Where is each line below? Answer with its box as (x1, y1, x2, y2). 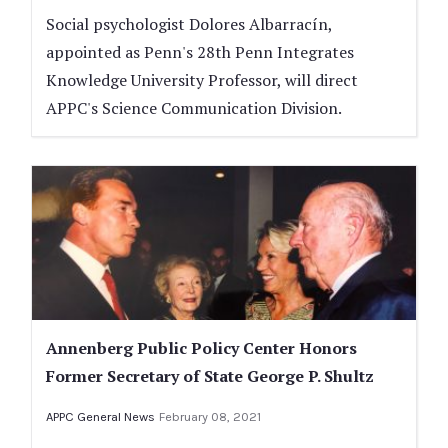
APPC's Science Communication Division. (46, 97, 342, 120)
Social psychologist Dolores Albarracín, (46, 13, 332, 36)
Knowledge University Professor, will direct (46, 69, 358, 92)
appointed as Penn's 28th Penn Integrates (46, 41, 354, 64)
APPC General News (46, 408, 155, 424)
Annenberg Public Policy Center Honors (46, 336, 357, 359)
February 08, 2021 (159, 408, 261, 424)
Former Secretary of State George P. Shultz (46, 364, 374, 387)
